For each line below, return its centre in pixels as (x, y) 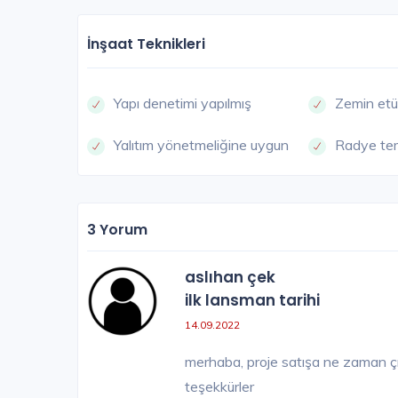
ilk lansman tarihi (252, 301)
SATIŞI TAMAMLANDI (225, 40)
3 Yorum (117, 230)
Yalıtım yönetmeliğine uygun (201, 145)
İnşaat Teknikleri (146, 44)
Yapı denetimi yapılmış (183, 103)
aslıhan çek (230, 278)
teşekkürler (219, 387)
